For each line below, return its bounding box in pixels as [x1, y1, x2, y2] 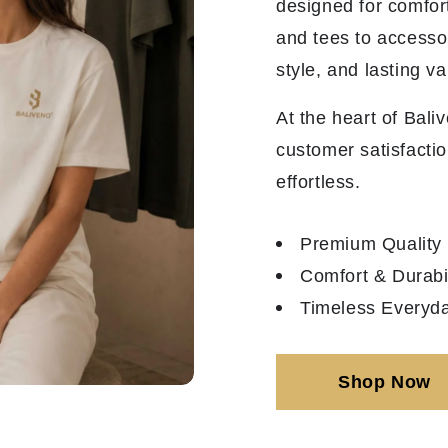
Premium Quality [300, 234, 442, 254]
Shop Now [338, 372, 431, 392]
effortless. [276, 172, 361, 192]
